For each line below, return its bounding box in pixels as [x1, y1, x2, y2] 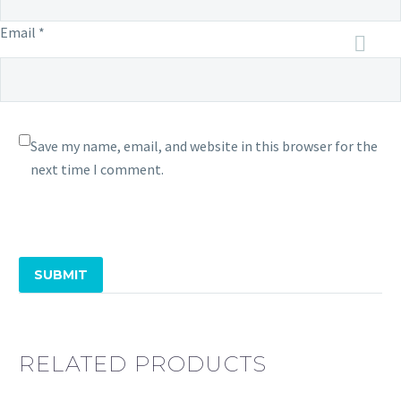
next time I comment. [30, 160, 164, 179]
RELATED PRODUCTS [19, 350, 268, 377]
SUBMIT [34, 266, 88, 283]
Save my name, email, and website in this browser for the [30, 137, 378, 156]
